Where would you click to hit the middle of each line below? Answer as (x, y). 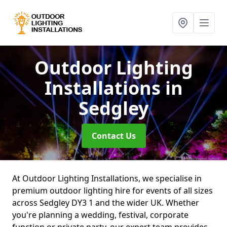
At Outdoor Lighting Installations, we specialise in (107, 178)
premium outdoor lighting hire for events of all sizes (112, 191)
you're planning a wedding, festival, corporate (100, 215)
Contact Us (113, 136)
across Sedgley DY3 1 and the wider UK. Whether (106, 203)
